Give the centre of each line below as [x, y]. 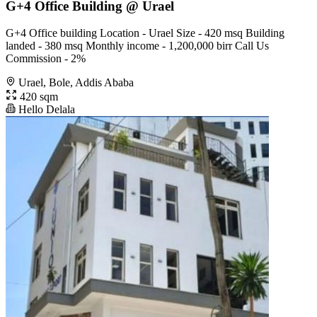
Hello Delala [45, 110]
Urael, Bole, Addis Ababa [76, 83]
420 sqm [38, 97]
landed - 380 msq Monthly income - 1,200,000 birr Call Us [137, 46]
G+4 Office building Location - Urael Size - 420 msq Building [145, 33]
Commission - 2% [46, 59]
